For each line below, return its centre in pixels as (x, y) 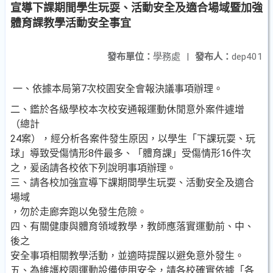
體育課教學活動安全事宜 (71, 23)
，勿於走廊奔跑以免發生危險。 (79, 212)
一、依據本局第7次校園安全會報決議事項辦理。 (117, 89)
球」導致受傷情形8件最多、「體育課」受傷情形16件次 (131, 153)
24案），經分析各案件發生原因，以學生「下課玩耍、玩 (133, 139)
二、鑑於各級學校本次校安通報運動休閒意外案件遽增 (127, 109)
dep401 (247, 57)
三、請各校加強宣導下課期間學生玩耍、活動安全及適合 (132, 183)
